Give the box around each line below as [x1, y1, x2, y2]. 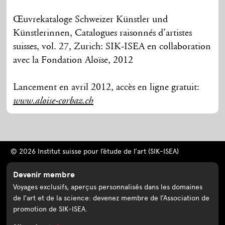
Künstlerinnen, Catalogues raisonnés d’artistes [13, 28, 192, 38]
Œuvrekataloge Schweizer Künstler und [13, 14, 168, 25]
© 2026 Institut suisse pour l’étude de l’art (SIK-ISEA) [10, 147, 179, 156]
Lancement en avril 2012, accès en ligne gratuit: [13, 82, 200, 92]
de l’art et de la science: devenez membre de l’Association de [13, 193, 210, 202]
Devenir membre [13, 169, 75, 180]
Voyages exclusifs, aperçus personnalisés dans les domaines [13, 182, 203, 191]
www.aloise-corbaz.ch [13, 96, 94, 106]
